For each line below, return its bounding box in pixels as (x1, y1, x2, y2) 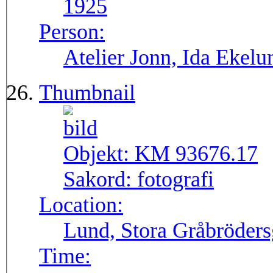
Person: (39, 19, 105, 44)
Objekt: (63, 141, 135, 166)
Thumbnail (39, 80, 135, 105)
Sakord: (63, 167, 137, 192)
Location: (39, 193, 123, 218)
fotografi (137, 167, 214, 192)
